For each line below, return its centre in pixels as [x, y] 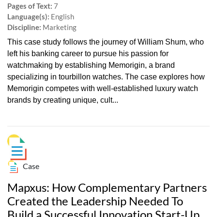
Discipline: [24, 27]
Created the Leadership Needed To [95, 201]
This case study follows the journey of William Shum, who [106, 42]
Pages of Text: [30, 6]
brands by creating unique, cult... [63, 100]
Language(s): [28, 17]
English [62, 17]
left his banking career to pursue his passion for [88, 54]
